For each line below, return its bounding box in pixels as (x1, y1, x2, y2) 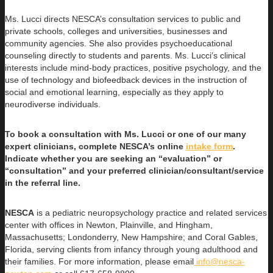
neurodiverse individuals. (5, 99, 101, 109)
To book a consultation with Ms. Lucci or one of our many (5, 129, 246, 139)
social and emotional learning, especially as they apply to (5, 87, 224, 97)
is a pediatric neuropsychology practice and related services (34, 207, 267, 218)
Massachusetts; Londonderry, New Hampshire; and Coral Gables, (5, 232, 258, 242)
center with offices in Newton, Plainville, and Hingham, (5, 219, 213, 230)
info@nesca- (194, 256, 245, 266)
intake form (186, 141, 233, 151)
